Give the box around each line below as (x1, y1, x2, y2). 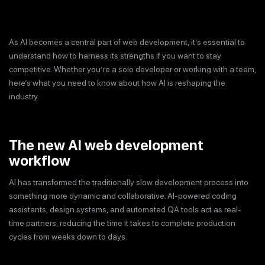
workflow (9, 152, 70, 169)
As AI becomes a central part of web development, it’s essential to (9, 37, 245, 47)
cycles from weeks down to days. (9, 232, 127, 241)
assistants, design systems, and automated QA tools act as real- (9, 205, 241, 214)
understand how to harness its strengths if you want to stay (9, 51, 221, 60)
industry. (9, 92, 39, 101)
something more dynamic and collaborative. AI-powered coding (9, 191, 237, 201)
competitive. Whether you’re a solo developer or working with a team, (9, 64, 256, 74)
